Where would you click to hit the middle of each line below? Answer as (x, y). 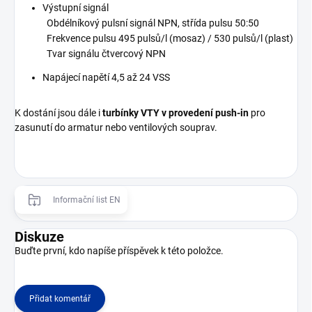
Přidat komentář (60, 299)
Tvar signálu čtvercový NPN (104, 54)
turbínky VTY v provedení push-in (175, 113)
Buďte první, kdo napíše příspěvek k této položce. (119, 251)
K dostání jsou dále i (58, 113)
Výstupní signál (76, 8)
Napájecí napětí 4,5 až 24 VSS (106, 78)
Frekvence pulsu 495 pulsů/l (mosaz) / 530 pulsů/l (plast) (168, 39)
